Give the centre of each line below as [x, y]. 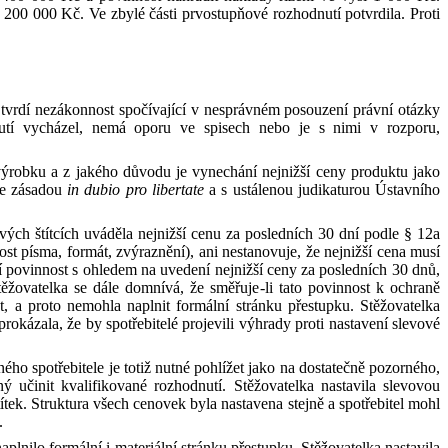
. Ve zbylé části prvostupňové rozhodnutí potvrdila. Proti [260, 13]
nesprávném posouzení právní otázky [322, 109]
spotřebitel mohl [389, 403]
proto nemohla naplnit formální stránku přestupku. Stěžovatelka [234, 305]
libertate [177, 189]
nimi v [356, 127]
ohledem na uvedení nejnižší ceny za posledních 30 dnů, [261, 269]
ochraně [415, 287]
